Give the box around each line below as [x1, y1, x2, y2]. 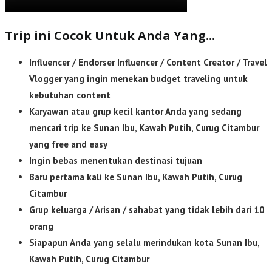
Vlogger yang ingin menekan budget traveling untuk [29, 73, 248, 85]
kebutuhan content [29, 89, 110, 101]
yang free [29, 138, 69, 151]
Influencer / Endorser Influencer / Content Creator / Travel [29, 56, 267, 69]
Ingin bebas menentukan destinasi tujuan [29, 155, 202, 167]
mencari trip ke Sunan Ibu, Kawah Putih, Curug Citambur [29, 122, 259, 134]
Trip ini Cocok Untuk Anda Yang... [5, 27, 215, 44]
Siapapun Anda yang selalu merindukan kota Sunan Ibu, [29, 237, 259, 249]
